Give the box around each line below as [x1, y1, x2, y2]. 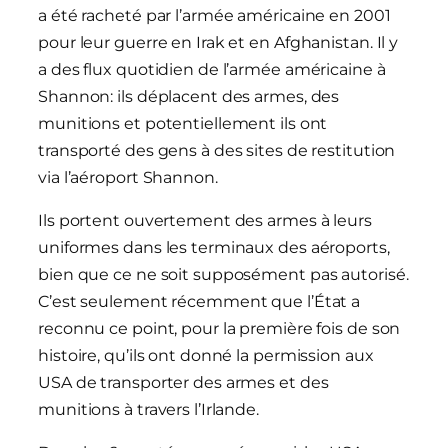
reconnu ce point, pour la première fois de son [38, 319, 401, 339]
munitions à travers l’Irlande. [38, 400, 259, 420]
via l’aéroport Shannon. [38, 168, 218, 188]
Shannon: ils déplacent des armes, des [38, 87, 340, 107]
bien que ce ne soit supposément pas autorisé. [38, 265, 409, 285]
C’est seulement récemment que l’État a [38, 292, 361, 312]
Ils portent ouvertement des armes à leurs [38, 211, 372, 231]
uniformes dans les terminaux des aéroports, [38, 238, 390, 258]
